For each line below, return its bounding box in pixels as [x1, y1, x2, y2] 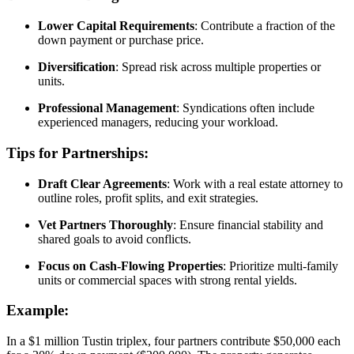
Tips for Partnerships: [6, 144, 149, 161]
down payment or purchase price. [38, 33, 204, 47]
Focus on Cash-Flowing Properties [38, 258, 223, 273]
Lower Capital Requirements [38, 19, 194, 33]
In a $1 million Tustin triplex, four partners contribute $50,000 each [6, 334, 341, 348]
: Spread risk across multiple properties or [115, 60, 321, 74]
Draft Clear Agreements [38, 176, 167, 190]
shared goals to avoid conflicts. [38, 232, 191, 246]
